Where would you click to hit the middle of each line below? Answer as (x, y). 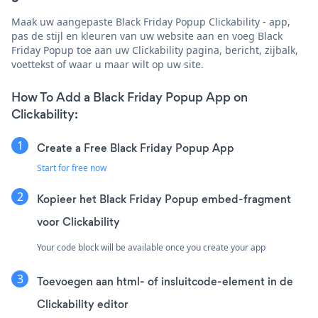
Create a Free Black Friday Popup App (136, 148)
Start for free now (72, 168)
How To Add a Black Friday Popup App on (130, 97)
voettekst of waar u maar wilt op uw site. (108, 64)
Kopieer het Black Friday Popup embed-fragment (164, 199)
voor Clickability (78, 221)
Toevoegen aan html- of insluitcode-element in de (165, 281)
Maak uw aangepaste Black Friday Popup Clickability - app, (151, 21)
